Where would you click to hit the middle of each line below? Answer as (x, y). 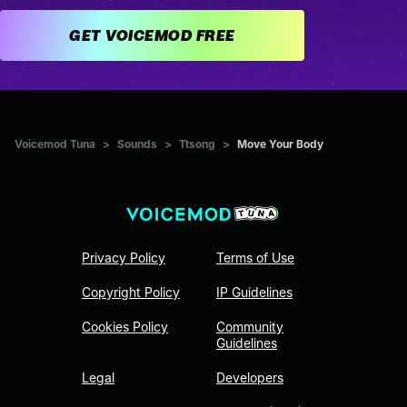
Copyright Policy (131, 293)
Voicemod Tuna (55, 144)
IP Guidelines (254, 293)
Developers (250, 378)
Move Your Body (280, 144)
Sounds (137, 144)
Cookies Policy (125, 327)
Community (250, 327)
